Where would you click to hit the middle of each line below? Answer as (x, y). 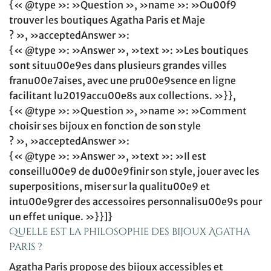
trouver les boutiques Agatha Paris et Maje (107, 20)
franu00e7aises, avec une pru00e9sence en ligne (122, 81)
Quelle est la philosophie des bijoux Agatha (129, 232)
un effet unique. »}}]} (61, 217)
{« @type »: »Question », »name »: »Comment (128, 111)
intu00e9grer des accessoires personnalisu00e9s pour (135, 202)
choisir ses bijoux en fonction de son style (105, 126)
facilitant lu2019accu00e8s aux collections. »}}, (122, 96)
